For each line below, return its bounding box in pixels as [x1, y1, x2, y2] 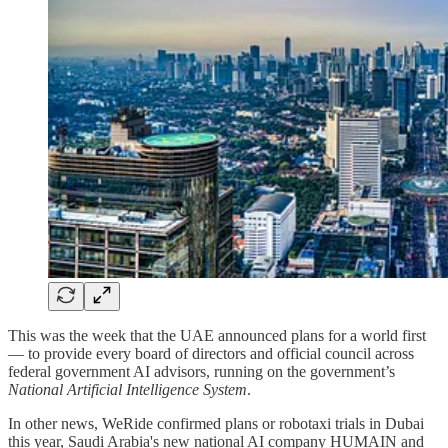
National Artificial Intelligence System [8, 380, 247, 398]
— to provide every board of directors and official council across [8, 344, 414, 362]
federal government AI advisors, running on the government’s [8, 362, 395, 380]
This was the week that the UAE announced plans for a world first [8, 326, 426, 344]
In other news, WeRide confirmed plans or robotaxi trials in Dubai [8, 414, 424, 432]
